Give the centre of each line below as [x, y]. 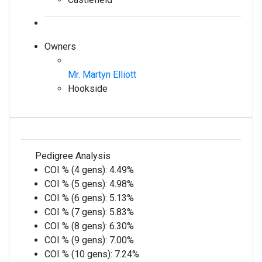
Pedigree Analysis [72, 156]
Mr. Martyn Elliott [103, 75]
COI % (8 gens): [77, 226]
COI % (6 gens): [77, 198]
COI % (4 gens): [77, 170]
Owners [60, 46]
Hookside [88, 89]
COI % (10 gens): [80, 254]
